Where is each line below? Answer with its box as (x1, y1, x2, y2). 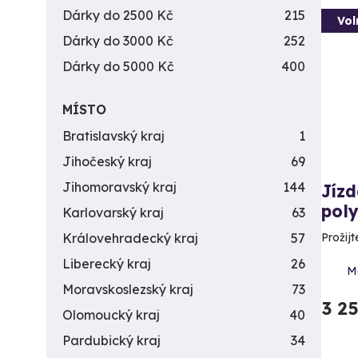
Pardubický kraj (62, 332, 161, 348)
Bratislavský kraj (62, 128, 165, 144)
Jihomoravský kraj (62, 179, 177, 195)
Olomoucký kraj (62, 307, 160, 323)
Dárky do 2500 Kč (62, 7, 173, 23)
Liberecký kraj (62, 256, 151, 272)
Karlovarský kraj (62, 205, 164, 221)
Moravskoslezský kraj (62, 281, 193, 297)
